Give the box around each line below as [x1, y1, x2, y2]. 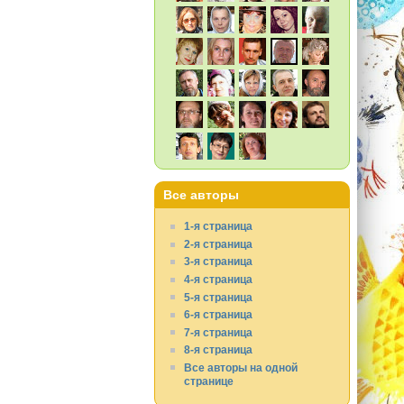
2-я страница [184, 237, 253, 250]
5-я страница [184, 290, 253, 303]
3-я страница [184, 255, 253, 268]
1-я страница [184, 220, 253, 233]
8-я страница [184, 344, 253, 356]
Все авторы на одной [184, 361, 298, 373]
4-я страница [184, 272, 253, 285]
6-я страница [184, 308, 253, 321]
